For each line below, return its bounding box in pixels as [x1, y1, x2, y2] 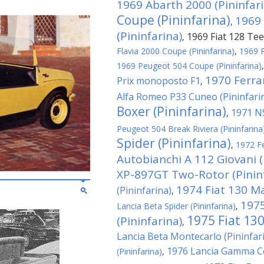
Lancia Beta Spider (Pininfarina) [117, 200, 236, 212]
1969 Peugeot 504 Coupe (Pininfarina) [117, 60, 262, 71]
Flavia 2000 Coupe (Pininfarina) [117, 45, 235, 57]
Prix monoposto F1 [117, 74, 200, 87]
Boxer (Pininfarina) [117, 103, 226, 120]
